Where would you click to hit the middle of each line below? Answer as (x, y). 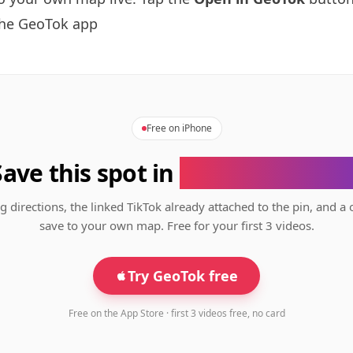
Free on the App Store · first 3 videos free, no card (176, 313)
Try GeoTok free (183, 276)
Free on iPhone (179, 128)
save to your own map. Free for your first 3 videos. (176, 225)
